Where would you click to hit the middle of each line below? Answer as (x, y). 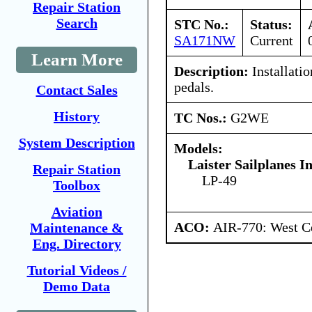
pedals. (194, 87)
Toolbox (77, 185)
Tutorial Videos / (77, 270)
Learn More (77, 60)
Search (77, 23)
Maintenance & (77, 228)
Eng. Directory (77, 244)
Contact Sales (77, 90)
